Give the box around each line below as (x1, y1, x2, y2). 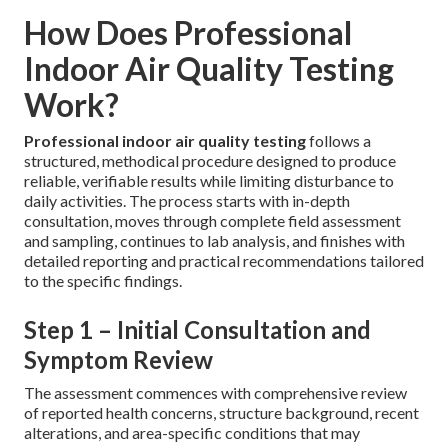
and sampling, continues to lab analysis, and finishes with (24, 231, 405, 251)
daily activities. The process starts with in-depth (24, 191, 350, 211)
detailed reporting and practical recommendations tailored (24, 251, 424, 271)
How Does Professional (24, 13, 352, 53)
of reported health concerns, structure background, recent (24, 403, 419, 423)
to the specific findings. (24, 271, 182, 291)
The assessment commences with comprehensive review (24, 383, 407, 403)
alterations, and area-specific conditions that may (24, 423, 360, 443)
